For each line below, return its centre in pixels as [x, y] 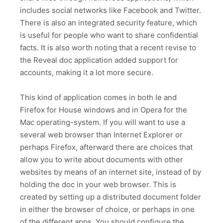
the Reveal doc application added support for [99, 60]
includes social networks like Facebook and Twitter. [111, 10]
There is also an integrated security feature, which [109, 22]
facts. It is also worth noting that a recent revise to [108, 47]
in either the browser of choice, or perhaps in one [107, 210]
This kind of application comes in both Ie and [98, 98]
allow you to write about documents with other [102, 160]
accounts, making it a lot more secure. [87, 72]
